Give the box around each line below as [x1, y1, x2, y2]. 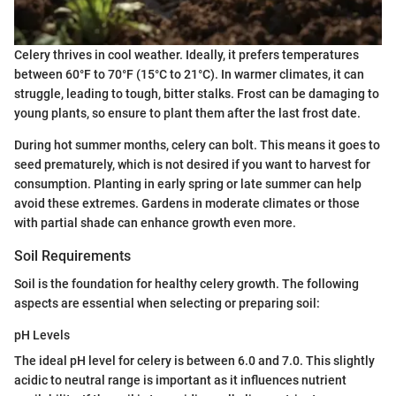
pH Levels [14, 327, 70, 342]
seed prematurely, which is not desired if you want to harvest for [14, 156, 370, 171]
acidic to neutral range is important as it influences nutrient [14, 372, 346, 387]
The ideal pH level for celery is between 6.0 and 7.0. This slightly [14, 353, 375, 368]
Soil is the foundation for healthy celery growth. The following [14, 276, 359, 291]
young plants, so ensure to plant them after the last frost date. [14, 105, 361, 120]
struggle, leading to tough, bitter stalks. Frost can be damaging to [14, 86, 379, 101]
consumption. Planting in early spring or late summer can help [14, 176, 362, 191]
